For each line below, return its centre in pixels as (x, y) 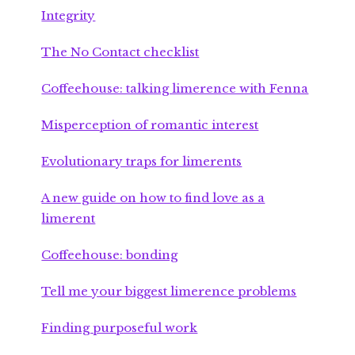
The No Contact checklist (120, 52)
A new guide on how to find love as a (153, 198)
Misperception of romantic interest (150, 125)
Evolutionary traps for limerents (142, 162)
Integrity (69, 16)
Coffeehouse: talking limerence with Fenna (175, 89)
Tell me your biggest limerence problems (169, 292)
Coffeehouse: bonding (110, 255)
